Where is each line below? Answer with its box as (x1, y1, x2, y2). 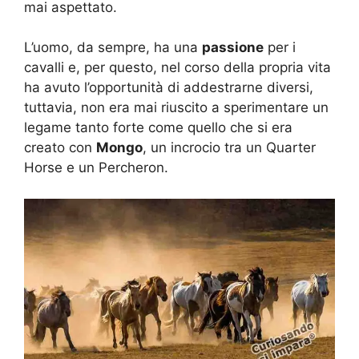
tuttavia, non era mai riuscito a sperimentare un (24, 99, 329, 116)
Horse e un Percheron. (24, 159, 168, 176)
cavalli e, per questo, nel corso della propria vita (24, 59, 331, 76)
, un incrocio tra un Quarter (143, 139, 316, 156)
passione (202, 39, 264, 56)
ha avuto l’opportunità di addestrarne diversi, (24, 79, 313, 96)
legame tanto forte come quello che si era (24, 119, 292, 136)
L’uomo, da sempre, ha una (24, 39, 202, 56)
